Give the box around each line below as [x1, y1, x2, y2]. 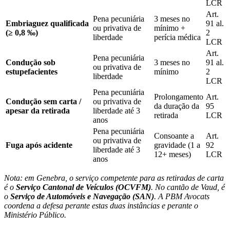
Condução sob [6, 57, 55, 67]
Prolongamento [154, 92, 203, 101]
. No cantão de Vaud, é [151, 182, 225, 191]
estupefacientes [6, 67, 57, 76]
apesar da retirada [6, 106, 70, 115]
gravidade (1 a [154, 140, 200, 149]
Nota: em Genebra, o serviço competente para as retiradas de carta [4, 173, 224, 182]
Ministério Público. [4, 210, 66, 219]
